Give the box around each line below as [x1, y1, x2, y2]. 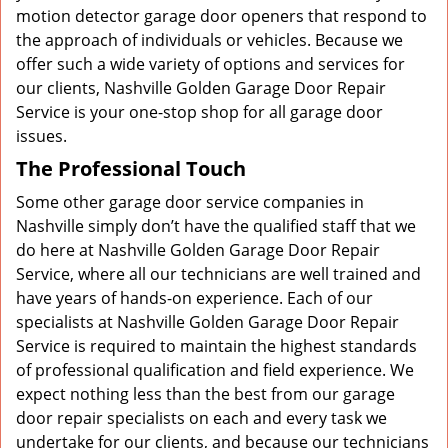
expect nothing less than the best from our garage [16, 383, 395, 405]
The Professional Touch [16, 155, 246, 182]
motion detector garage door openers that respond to [16, 5, 427, 27]
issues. [16, 125, 67, 147]
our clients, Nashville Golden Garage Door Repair [16, 77, 386, 99]
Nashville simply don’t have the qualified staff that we [16, 215, 416, 237]
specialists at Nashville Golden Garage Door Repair [16, 311, 399, 333]
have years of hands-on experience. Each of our [16, 287, 373, 309]
